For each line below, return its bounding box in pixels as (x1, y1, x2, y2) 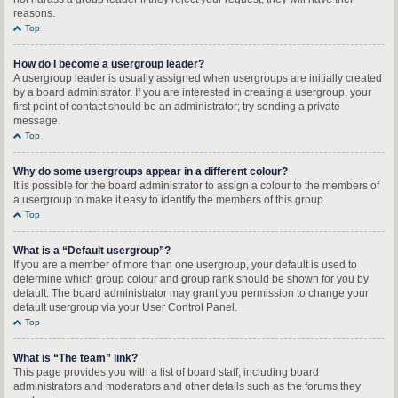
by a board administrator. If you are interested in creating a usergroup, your (13, 86, 371, 99)
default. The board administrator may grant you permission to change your (13, 287, 369, 299)
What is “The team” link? (13, 352, 138, 364)
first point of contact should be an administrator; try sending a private (13, 100, 340, 113)
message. (13, 115, 60, 127)
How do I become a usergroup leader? (13, 58, 204, 70)
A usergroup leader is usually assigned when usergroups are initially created (13, 72, 382, 84)
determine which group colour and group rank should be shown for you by (13, 273, 369, 285)
